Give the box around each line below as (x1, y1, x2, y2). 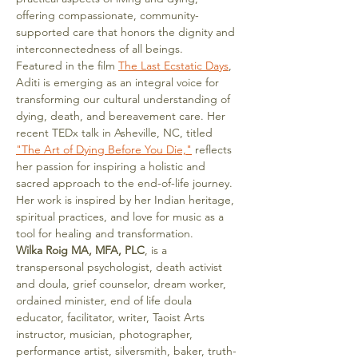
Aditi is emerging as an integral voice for (16, 75, 222, 89)
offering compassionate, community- (16, 8, 199, 22)
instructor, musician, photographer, (16, 327, 196, 341)
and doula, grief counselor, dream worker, (16, 276, 229, 291)
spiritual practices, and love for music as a (16, 209, 227, 224)
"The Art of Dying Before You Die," (16, 142, 192, 157)
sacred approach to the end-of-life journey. (16, 176, 233, 190)
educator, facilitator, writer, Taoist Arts (16, 310, 208, 324)
